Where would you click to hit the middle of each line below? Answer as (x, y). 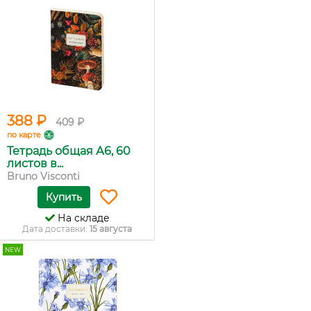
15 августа (111, 229)
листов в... (35, 163)
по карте (24, 135)
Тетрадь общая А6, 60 (69, 151)
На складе (82, 218)
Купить (64, 197)
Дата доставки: (56, 229)
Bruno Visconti (43, 176)
